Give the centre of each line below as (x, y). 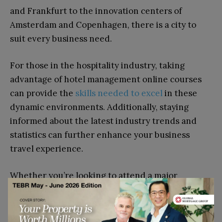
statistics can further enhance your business (100, 135)
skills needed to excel (119, 93)
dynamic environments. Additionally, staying (99, 107)
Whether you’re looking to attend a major (94, 176)
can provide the (43, 93)
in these (180, 93)
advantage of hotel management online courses (106, 80)
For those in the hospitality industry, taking (97, 66)
